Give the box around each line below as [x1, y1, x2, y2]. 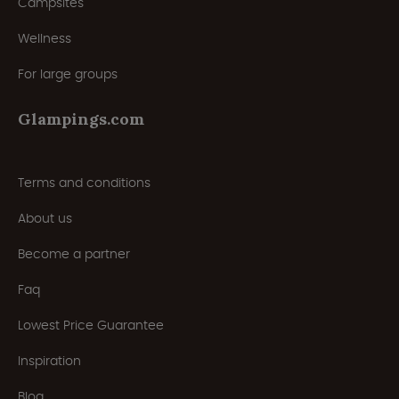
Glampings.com [18, 109, 144, 130]
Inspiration [18, 352, 81, 370]
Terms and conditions [18, 174, 151, 192]
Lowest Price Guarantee [18, 316, 164, 335]
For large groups [18, 65, 118, 84]
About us [18, 209, 72, 228]
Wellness [18, 29, 71, 48]
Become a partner [18, 245, 130, 264]
